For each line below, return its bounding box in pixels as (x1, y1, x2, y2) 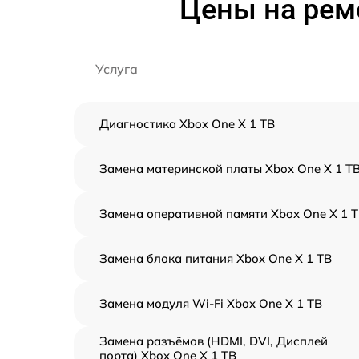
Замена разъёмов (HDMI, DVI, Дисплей (99, 333, 328, 349)
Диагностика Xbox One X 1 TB (99, 115, 275, 131)
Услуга (95, 60, 138, 77)
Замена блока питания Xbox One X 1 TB (99, 250, 332, 266)
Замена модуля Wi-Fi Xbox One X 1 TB (99, 295, 322, 311)
